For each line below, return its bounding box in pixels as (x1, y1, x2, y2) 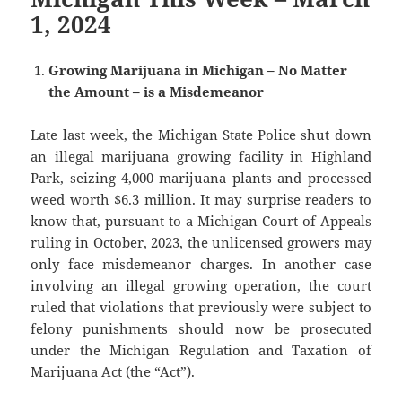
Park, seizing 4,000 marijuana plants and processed (31, 169, 371, 188)
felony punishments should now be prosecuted (31, 319, 371, 338)
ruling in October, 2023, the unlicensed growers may (31, 233, 371, 252)
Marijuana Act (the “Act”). (31, 363, 196, 381)
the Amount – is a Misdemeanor (48, 83, 265, 101)
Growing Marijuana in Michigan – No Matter (48, 61, 348, 80)
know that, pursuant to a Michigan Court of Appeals (31, 212, 371, 231)
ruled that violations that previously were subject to (31, 298, 371, 317)
